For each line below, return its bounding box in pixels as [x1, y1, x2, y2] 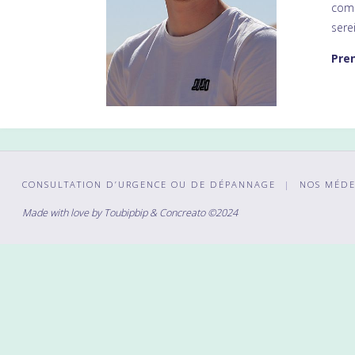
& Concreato [150, 205, 205, 219]
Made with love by [22, 205, 104, 219]
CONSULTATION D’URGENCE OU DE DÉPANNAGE [22, 177, 276, 190]
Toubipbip [104, 205, 147, 219]
